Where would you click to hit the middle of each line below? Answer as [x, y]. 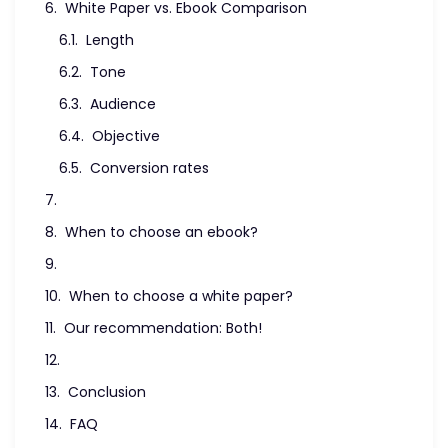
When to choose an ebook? [161, 232]
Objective [126, 136]
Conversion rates [149, 168]
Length [110, 40]
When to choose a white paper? [181, 296]
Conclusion [107, 392]
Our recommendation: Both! [163, 328]
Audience [123, 104]
